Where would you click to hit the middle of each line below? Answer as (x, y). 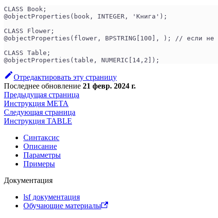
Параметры (42, 155)
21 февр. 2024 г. (109, 86)
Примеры (39, 163)
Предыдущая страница (42, 94)
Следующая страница (40, 112)
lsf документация (52, 197)
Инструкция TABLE (38, 121)
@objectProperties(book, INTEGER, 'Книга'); (86, 16)
